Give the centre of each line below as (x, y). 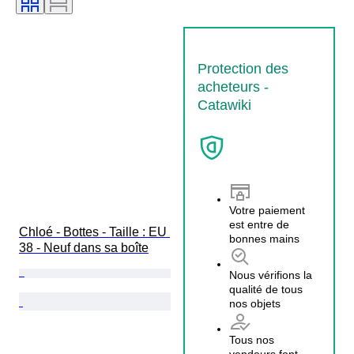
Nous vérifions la (271, 275)
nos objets (255, 303)
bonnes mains (264, 238)
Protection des (243, 68)
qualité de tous (266, 289)
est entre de (259, 224)
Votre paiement (267, 210)
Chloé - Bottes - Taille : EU (94, 232)
